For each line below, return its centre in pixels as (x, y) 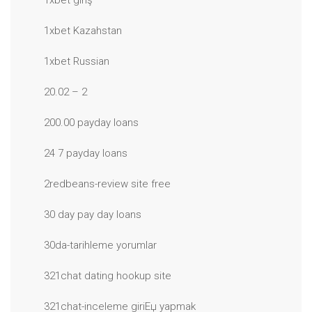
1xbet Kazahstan (83, 31)
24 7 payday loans (86, 153)
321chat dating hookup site (108, 276)
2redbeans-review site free (107, 184)
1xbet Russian (77, 61)
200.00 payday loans (91, 123)
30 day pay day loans (93, 214)
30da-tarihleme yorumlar (100, 245)
